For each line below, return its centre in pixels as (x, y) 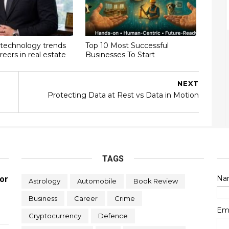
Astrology (44, 181)
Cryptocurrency (55, 216)
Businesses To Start (120, 54)
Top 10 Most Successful (127, 45)
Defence (113, 216)
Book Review (155, 181)
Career (86, 198)
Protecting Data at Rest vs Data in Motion (123, 95)
